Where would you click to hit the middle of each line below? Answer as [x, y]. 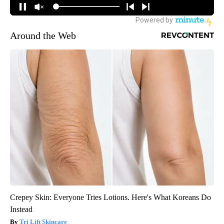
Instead [21, 209]
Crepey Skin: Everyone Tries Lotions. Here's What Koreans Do [110, 197]
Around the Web [43, 35]
